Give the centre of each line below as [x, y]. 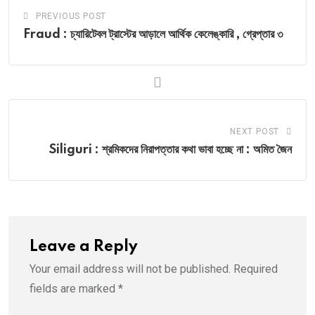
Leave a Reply [84, 246]
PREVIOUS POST [71, 16]
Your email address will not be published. [130, 269]
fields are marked [74, 288]
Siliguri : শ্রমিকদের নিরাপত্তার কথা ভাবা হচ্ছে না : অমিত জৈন [171, 149]
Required [256, 269]
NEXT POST [255, 131]
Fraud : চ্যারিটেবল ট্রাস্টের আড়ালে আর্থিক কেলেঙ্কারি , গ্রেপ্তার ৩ [153, 34]
